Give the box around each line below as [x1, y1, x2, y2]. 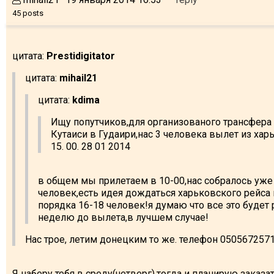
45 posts [12, 8, 43, 18]
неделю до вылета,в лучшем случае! [38, 211, 209, 223]
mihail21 [59, 72, 97, 84]
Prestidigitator [46, 50, 115, 62]
